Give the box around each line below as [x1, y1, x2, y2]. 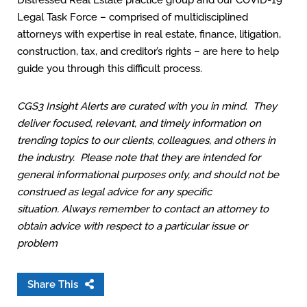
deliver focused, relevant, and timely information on [17, 117, 261, 130]
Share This [27, 278, 78, 291]
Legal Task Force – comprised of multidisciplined [17, 11, 248, 23]
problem [17, 237, 58, 249]
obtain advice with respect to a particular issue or [17, 220, 247, 232]
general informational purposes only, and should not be [17, 169, 279, 181]
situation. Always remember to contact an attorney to [17, 203, 269, 215]
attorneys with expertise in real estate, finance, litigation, [17, 28, 281, 40]
